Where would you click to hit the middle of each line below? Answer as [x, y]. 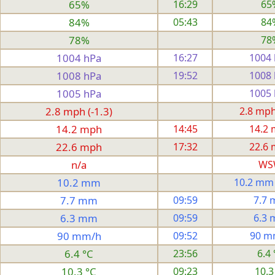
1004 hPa [79, 58]
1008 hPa [79, 76]
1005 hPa [79, 93]
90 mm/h [79, 236]
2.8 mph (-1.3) [79, 111]
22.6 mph [79, 147]
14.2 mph [79, 129]
